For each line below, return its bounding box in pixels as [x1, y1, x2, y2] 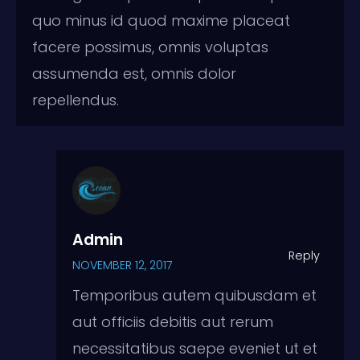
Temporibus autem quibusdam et [72, 284, 317, 305]
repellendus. [32, 89, 119, 110]
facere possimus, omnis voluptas [32, 36, 268, 57]
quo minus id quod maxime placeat [32, 10, 290, 31]
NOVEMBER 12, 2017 [72, 256, 173, 273]
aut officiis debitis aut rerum [72, 311, 273, 332]
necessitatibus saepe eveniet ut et [72, 337, 317, 358]
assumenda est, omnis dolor [32, 63, 236, 84]
